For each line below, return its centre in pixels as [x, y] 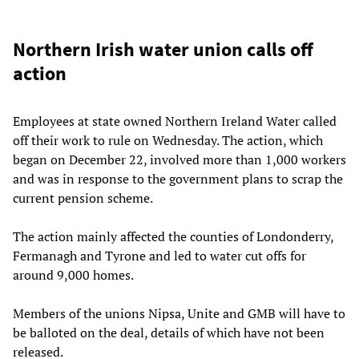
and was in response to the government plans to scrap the [178, 178]
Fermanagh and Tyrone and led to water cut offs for [159, 255]
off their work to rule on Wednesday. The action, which [168, 140]
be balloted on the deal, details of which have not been [169, 332]
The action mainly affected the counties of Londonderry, [173, 236]
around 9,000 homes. [73, 274]
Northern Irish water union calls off [163, 49]
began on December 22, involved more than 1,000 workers [179, 159]
